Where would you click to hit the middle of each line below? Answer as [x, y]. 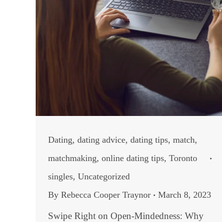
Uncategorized [104, 176]
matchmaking [72, 158]
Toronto [183, 158]
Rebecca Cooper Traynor [106, 195]
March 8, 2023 [185, 195]
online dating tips [133, 158]
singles [60, 176]
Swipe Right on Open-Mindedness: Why [126, 216]
